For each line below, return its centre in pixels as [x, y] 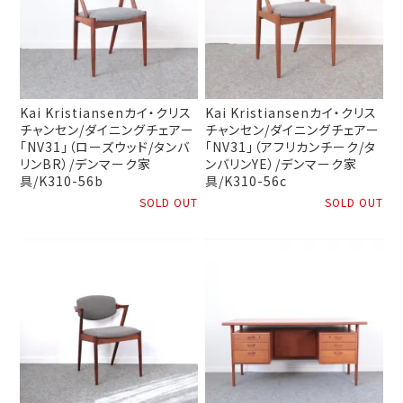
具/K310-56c [246, 180]
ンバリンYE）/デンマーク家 [282, 163]
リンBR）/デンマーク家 [86, 163]
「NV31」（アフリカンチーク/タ [291, 146]
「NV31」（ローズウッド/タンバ [105, 146]
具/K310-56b [62, 180]
